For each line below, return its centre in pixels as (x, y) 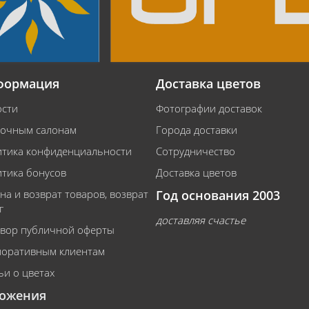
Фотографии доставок (209, 108)
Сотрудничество (196, 151)
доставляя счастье (201, 220)
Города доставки (197, 130)
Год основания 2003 (218, 195)
